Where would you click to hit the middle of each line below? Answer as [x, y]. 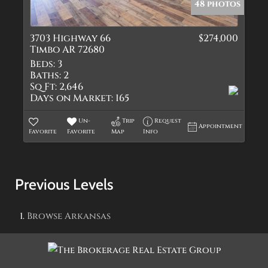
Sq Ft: [43, 87]
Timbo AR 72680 [67, 50]
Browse [46, 216]
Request [168, 121]
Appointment [221, 126]
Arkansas [88, 216]
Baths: [45, 75]
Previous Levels [64, 184]
